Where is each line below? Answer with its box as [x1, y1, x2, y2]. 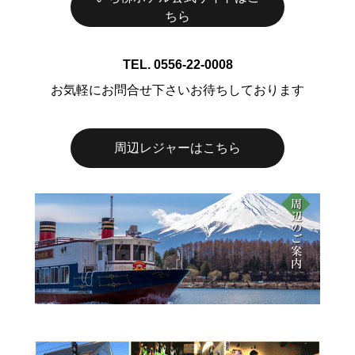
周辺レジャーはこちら [114, 140, 241, 155]
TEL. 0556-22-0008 [122, 57, 233, 71]
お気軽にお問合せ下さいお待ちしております [51, 82, 304, 97]
